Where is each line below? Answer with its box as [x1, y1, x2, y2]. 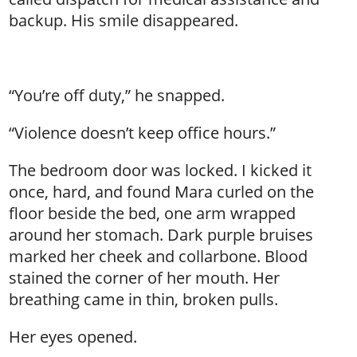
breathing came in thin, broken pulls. [9, 288, 279, 310]
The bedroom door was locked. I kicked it [9, 159, 312, 181]
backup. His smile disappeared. [9, 10, 239, 31]
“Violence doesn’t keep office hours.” [9, 122, 277, 143]
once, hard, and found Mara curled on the [9, 181, 315, 202]
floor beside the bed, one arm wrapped [9, 202, 296, 224]
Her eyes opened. [9, 326, 138, 347]
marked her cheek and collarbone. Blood [9, 245, 308, 267]
